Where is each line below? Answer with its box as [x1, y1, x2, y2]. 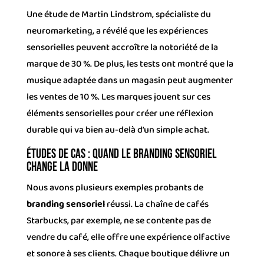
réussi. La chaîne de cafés [104, 196, 209, 212]
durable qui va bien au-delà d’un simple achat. [26, 121, 209, 138]
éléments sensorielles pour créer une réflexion [26, 105, 213, 121]
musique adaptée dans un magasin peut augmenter [26, 72, 233, 88]
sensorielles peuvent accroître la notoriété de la [26, 39, 218, 55]
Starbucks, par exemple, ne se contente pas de [26, 212, 211, 229]
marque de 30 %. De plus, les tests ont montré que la [26, 55, 233, 72]
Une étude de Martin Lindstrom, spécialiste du [26, 6, 211, 22]
